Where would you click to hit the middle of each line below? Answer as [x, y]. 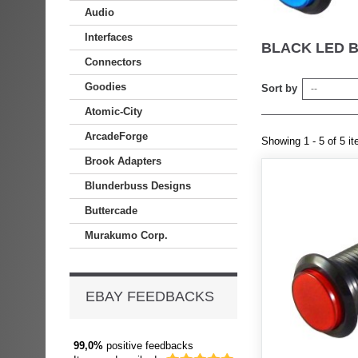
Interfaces [109, 37]
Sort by [279, 88]
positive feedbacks [148, 346]
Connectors [113, 62]
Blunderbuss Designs [138, 186]
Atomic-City [113, 111]
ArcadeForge [116, 136]
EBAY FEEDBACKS [150, 296]
